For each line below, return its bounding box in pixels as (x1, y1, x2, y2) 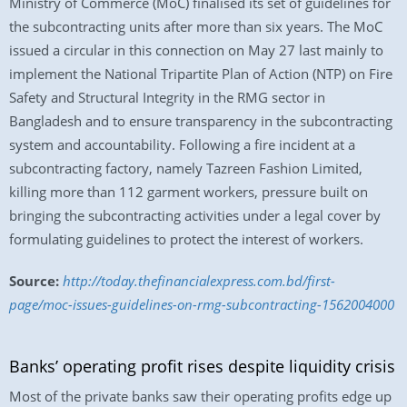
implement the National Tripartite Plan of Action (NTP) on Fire (9, 65, 392, 83)
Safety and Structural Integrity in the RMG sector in (9, 88, 325, 106)
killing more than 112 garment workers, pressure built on (9, 183, 368, 201)
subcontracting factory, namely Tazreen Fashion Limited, (9, 159, 362, 177)
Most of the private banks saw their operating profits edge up (9, 387, 392, 405)
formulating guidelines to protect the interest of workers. (9, 230, 363, 248)
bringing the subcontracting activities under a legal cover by (9, 206, 381, 224)
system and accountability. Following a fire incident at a (9, 135, 355, 154)
